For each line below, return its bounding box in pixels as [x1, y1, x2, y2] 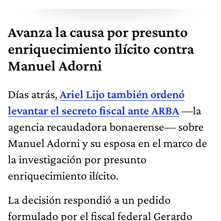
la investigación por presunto [8, 152, 147, 166]
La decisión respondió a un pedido [8, 192, 171, 206]
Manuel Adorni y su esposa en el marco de [8, 136, 207, 149]
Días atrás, [8, 87, 60, 101]
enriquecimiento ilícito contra [8, 40, 194, 57]
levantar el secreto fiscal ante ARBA [8, 103, 179, 117]
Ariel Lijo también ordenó [60, 87, 184, 101]
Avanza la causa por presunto [8, 23, 188, 40]
